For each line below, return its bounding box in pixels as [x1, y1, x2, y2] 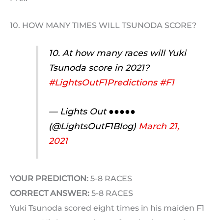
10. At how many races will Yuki [48, 48, 186, 58]
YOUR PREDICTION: [10, 174, 88, 184]
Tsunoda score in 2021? [48, 62, 149, 73]
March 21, [138, 120, 179, 131]
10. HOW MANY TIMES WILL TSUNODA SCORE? [10, 21, 196, 30]
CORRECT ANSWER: [10, 189, 89, 198]
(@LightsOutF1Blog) [48, 120, 138, 131]
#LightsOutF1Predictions [48, 77, 157, 88]
